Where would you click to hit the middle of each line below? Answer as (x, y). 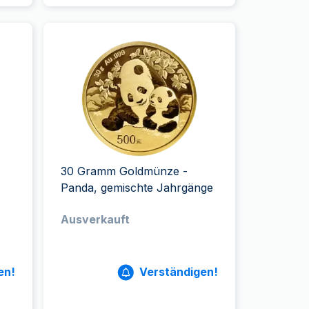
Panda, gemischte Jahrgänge (137, 188)
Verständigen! (178, 272)
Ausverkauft (96, 219)
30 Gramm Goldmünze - (124, 171)
